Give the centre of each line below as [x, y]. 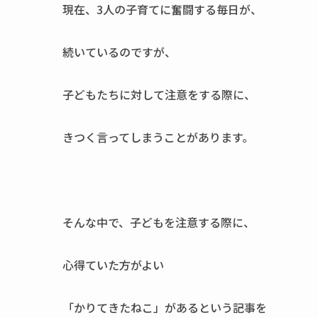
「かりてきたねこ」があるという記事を [165, 307]
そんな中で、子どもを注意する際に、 [159, 222]
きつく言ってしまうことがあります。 [158, 137]
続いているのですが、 [119, 52]
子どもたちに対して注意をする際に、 [159, 94]
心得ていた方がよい [113, 265]
